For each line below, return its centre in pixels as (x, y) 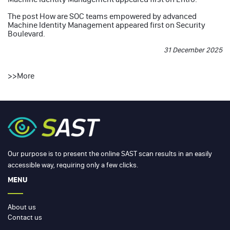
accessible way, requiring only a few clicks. (73, 165)
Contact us (25, 217)
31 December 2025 (193, 50)
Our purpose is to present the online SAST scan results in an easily (110, 154)
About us (22, 207)
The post (24, 16)
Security (191, 25)
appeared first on (145, 25)
